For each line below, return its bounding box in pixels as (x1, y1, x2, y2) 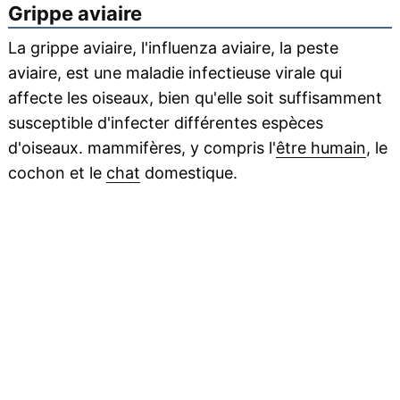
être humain (275, 138, 366, 158)
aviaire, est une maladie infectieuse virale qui (7, 63, 342, 83)
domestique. (139, 163, 237, 183)
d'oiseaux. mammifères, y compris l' (7, 138, 276, 158)
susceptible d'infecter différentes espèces (7, 113, 323, 133)
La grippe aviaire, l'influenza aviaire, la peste (7, 38, 338, 58)
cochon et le (7, 163, 106, 183)
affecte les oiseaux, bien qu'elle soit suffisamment (7, 88, 382, 108)
